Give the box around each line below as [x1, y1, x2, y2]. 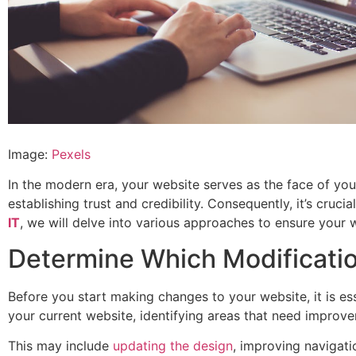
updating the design [113, 338, 233, 354]
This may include [8, 338, 113, 354]
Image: [8, 146, 52, 162]
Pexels [52, 146, 91, 162]
